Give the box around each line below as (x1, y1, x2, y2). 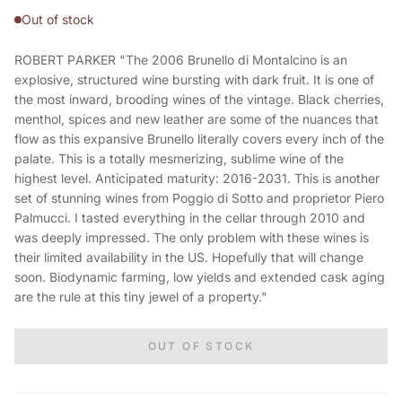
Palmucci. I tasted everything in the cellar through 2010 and (14, 210, 365, 225)
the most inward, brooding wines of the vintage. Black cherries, (14, 92, 384, 107)
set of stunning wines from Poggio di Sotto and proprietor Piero (14, 190, 384, 205)
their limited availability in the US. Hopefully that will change (14, 249, 363, 265)
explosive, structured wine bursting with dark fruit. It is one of (14, 72, 374, 87)
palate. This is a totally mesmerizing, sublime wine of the (14, 151, 344, 166)
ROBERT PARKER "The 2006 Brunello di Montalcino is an (14, 52, 347, 67)
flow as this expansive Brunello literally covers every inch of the (14, 131, 384, 146)
